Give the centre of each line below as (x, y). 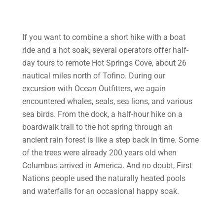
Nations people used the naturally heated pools (104, 178)
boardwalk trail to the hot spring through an (97, 127)
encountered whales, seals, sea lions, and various (107, 101)
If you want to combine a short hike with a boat (104, 37)
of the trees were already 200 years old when (99, 153)
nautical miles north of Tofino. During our (93, 76)
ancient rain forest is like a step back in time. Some (110, 140)
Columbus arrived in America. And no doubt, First (107, 166)
